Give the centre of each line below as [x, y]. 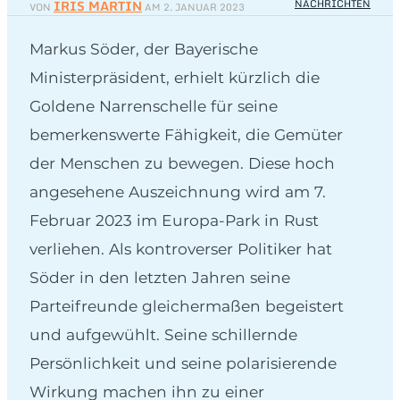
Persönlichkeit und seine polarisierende [183, 362]
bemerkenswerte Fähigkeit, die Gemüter [186, 134]
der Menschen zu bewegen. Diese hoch [182, 162]
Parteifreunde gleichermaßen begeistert [187, 305]
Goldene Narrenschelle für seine [154, 105]
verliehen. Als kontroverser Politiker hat [181, 248]
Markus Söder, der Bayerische [144, 48]
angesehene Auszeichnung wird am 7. [178, 191]
